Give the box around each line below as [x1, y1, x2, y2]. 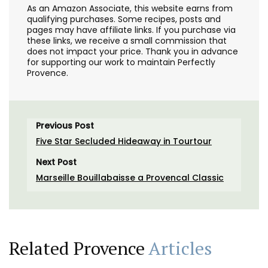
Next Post [36, 156, 77, 168]
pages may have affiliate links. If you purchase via [27, 23, 236, 36]
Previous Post [36, 119, 94, 132]
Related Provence [9, 236, 148, 260]
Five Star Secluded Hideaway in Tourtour [36, 135, 212, 147]
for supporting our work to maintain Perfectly [27, 56, 215, 68]
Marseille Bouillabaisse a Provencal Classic [36, 171, 224, 184]
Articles [148, 236, 212, 260]
